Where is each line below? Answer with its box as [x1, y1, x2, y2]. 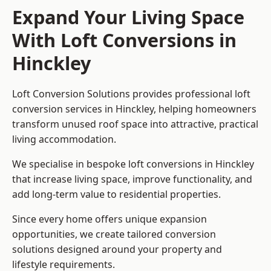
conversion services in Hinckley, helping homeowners [12, 102, 256, 116]
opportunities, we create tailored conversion [12, 227, 216, 241]
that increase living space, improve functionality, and [12, 172, 252, 186]
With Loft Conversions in [12, 27, 237, 53]
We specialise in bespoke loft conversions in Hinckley [12, 157, 254, 171]
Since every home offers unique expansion [12, 212, 207, 226]
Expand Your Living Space [12, 4, 244, 30]
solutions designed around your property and [12, 243, 222, 256]
